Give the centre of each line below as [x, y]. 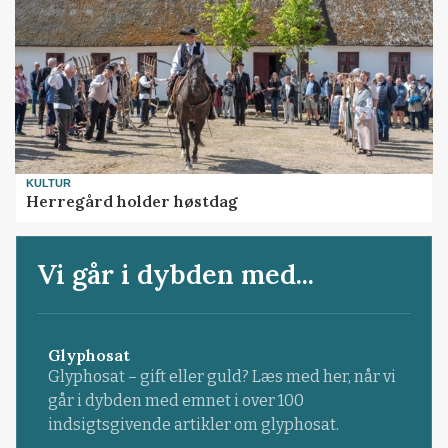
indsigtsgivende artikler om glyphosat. [193, 424]
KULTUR [49, 182]
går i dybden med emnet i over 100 [175, 400]
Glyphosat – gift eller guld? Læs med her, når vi [221, 376]
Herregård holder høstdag [132, 201]
